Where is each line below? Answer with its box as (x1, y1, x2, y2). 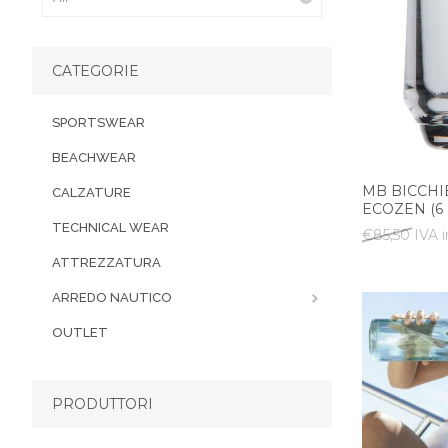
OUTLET (52, 325, 108, 340)
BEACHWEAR (52, 150, 136, 165)
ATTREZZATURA (52, 255, 161, 270)
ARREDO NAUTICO (52, 290, 172, 305)
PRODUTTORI (52, 395, 153, 413)
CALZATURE (52, 185, 131, 200)
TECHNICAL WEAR (52, 220, 169, 235)
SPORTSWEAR (52, 115, 145, 130)
